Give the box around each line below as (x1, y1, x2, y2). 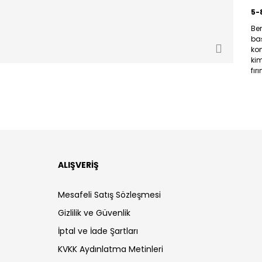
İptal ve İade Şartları (58, 225, 138, 237)
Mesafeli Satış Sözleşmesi (58, 189, 161, 201)
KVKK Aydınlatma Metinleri (58, 243, 163, 255)
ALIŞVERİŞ (58, 159, 99, 171)
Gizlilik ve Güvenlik (58, 207, 130, 219)
